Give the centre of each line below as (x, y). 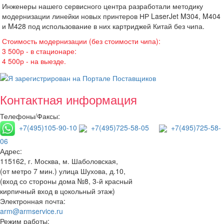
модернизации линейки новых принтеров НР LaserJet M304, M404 (111, 16)
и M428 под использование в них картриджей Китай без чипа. (104, 26)
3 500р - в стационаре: (39, 51)
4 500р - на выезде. (34, 61)
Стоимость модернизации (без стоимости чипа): (82, 41)
